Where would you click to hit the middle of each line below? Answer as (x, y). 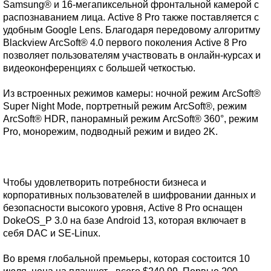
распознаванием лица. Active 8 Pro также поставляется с (131, 17)
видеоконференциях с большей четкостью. (99, 68)
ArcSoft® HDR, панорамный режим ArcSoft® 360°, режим (131, 119)
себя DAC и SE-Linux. (52, 233)
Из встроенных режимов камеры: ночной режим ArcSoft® (132, 93)
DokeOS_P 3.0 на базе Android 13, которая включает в (125, 220)
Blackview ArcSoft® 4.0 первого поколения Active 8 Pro (125, 43)
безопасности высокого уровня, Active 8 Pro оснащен (123, 208)
